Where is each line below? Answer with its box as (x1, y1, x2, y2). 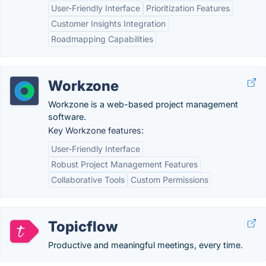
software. (48, 112, 86, 122)
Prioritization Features (146, 3, 230, 13)
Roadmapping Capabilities (51, 34, 153, 44)
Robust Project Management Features (51, 159, 198, 169)
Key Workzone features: (48, 125, 144, 135)
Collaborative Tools (51, 175, 125, 185)
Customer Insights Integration (51, 18, 166, 28)
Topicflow (48, 218, 118, 235)
